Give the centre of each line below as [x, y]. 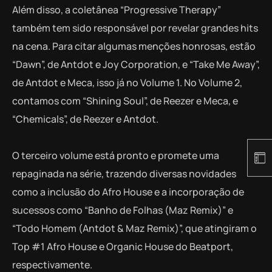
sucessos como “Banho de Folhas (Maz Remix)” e [123, 210]
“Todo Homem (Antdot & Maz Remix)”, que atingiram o [134, 229]
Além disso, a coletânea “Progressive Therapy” [117, 10]
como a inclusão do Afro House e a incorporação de [128, 192]
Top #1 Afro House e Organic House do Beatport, [123, 247]
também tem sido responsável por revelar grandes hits [135, 28]
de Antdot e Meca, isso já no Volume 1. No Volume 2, [127, 83]
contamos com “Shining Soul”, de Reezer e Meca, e [125, 101]
